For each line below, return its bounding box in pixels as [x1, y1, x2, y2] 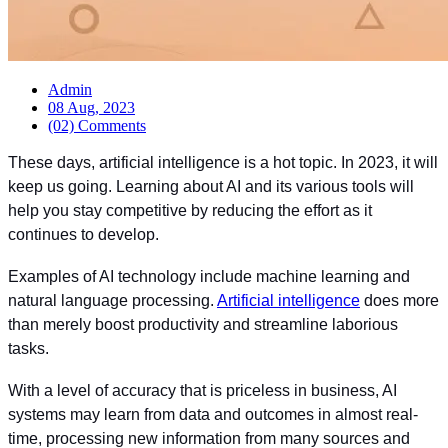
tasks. [8, 340, 49, 357]
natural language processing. [8, 292, 217, 309]
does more [360, 292, 439, 309]
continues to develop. [8, 226, 159, 243]
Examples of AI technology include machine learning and [8, 268, 410, 285]
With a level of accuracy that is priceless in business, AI [8, 382, 397, 399]
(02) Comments [48, 117, 146, 134]
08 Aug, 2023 [48, 99, 135, 116]
